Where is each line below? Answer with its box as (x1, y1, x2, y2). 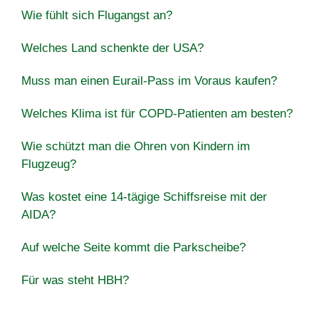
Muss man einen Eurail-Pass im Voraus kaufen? (21, 73, 277, 88)
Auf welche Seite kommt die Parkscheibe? (21, 240, 246, 254)
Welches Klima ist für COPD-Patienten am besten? (21, 106, 293, 120)
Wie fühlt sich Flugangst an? (21, 8, 172, 22)
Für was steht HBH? (21, 273, 129, 287)
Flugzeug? (21, 157, 76, 171)
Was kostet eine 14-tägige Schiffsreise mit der (21, 189, 267, 204)
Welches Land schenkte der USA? (21, 41, 204, 55)
